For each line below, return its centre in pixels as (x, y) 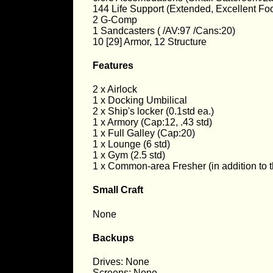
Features (113, 65)
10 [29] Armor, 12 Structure (150, 41)
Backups (113, 238)
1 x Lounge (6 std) (131, 144)
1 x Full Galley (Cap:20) (144, 133)
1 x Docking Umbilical (140, 101)
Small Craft (118, 190)
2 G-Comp (115, 19)
